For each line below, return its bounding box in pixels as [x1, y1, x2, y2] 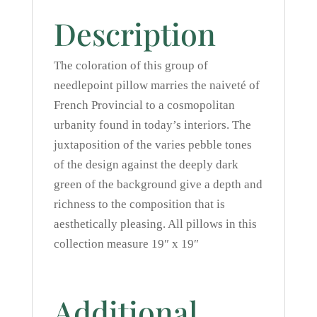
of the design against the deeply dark [53, 157, 238, 171]
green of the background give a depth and [53, 177, 263, 191]
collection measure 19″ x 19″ [53, 236, 199, 250]
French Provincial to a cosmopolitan [53, 98, 235, 112]
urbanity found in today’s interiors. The [53, 117, 251, 132]
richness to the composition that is [53, 197, 225, 211]
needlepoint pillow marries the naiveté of [53, 78, 260, 92]
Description [53, 12, 216, 54]
